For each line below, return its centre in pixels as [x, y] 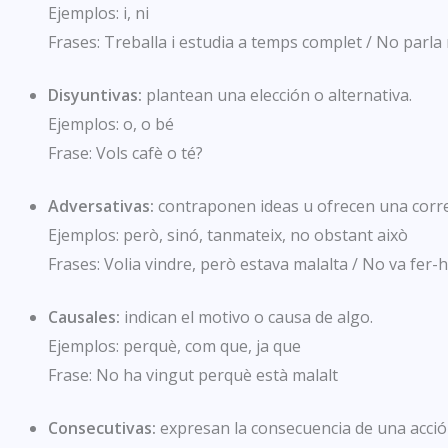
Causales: [84, 317]
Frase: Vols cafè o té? [125, 153]
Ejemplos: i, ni [98, 13]
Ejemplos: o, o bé [111, 124]
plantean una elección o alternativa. [279, 95]
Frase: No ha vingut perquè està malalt [193, 375]
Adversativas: [103, 206]
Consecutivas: [102, 428]
